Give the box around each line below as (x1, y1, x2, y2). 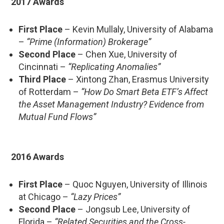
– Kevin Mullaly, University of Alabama (62, 23, 213, 34)
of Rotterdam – (18, 86, 81, 97)
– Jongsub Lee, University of (75, 203, 190, 214)
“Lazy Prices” (70, 191, 120, 202)
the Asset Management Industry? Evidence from (18, 98, 204, 109)
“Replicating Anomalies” (68, 61, 160, 72)
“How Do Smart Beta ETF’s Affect (81, 86, 208, 97)
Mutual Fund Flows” (18, 111, 96, 122)
